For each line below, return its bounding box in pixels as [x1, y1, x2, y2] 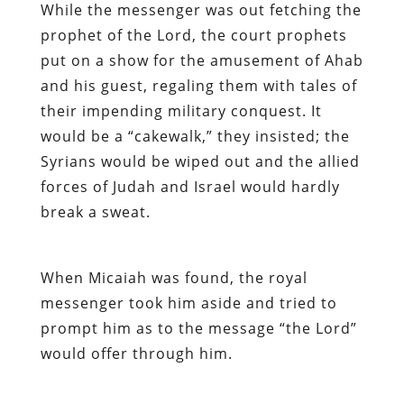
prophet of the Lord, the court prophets [40, 24, 347, 45]
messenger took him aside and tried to [40, 292, 337, 313]
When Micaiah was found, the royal [40, 267, 308, 288]
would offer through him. [40, 343, 233, 363]
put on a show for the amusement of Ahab [40, 50, 363, 70]
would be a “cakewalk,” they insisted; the [40, 125, 350, 146]
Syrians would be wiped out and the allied [40, 151, 360, 171]
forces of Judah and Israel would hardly [40, 176, 340, 197]
